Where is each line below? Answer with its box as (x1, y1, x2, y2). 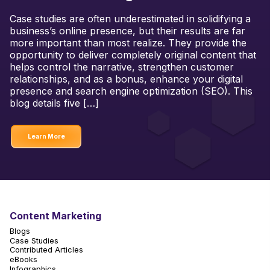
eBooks (10, 254, 37, 264)
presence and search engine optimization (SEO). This (10, 84, 253, 97)
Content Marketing (10, 210, 101, 222)
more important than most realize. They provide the (10, 36, 246, 49)
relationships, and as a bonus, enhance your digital (10, 72, 243, 85)
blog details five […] (10, 96, 99, 109)
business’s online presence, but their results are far (10, 24, 245, 37)
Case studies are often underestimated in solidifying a (10, 12, 251, 25)
